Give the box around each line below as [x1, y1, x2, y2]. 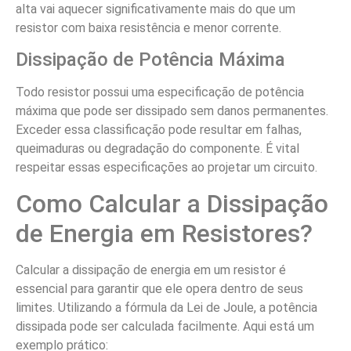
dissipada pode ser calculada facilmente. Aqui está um [16, 318, 314, 334]
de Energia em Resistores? [16, 218, 313, 248]
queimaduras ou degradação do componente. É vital [16, 141, 299, 157]
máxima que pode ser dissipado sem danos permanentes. [16, 103, 328, 119]
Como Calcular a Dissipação [16, 188, 328, 219]
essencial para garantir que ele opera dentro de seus [16, 280, 303, 296]
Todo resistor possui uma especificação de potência [16, 85, 304, 100]
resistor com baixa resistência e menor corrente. [16, 20, 281, 35]
